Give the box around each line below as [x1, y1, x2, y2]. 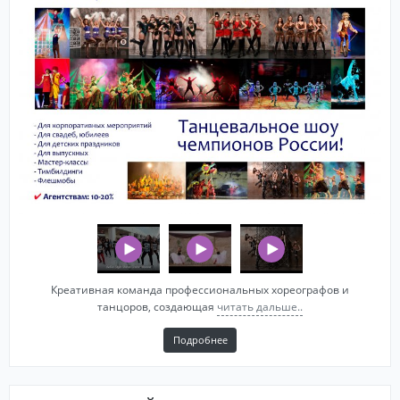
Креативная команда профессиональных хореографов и [51, 282, 349, 298]
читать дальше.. [217, 299, 303, 315]
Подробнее [172, 333, 228, 347]
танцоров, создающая [97, 299, 217, 315]
